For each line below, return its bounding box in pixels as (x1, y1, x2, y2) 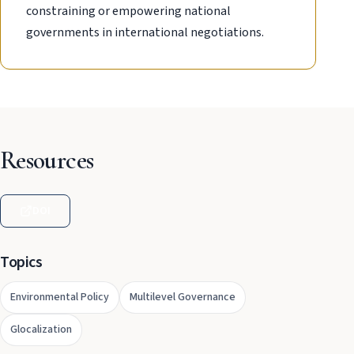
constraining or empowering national (26, 2, 231, 20)
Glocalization (10, 322, 72, 337)
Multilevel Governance (130, 289, 235, 305)
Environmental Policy (10, 289, 109, 305)
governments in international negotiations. (26, 24, 264, 41)
